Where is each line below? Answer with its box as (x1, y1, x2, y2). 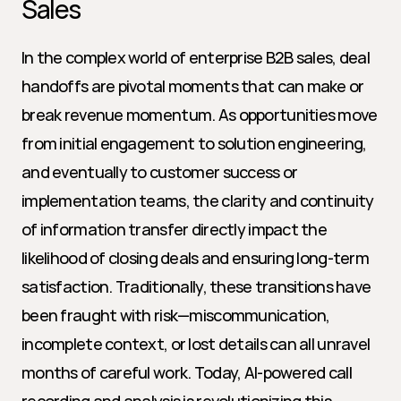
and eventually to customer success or (21, 161, 298, 183)
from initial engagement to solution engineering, (21, 132, 367, 154)
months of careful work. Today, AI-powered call (21, 362, 352, 383)
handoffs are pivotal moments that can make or (21, 75, 364, 97)
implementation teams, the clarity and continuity (21, 190, 374, 211)
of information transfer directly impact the (21, 218, 328, 240)
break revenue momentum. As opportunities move (21, 104, 378, 125)
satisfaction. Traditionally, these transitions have (21, 276, 371, 297)
